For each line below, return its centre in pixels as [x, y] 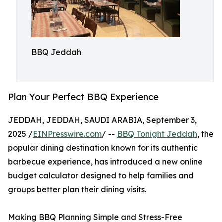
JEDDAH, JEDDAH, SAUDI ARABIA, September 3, [102, 120]
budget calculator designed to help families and [101, 176]
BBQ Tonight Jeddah [157, 134]
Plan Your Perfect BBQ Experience [83, 97]
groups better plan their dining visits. [77, 190]
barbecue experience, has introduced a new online [105, 162]
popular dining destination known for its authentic [103, 148]
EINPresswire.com [67, 134]
